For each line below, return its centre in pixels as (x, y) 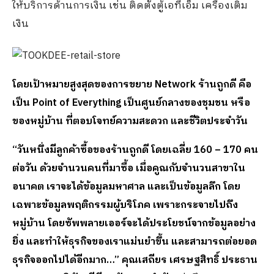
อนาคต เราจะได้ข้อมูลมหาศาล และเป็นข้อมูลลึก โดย (126, 187)
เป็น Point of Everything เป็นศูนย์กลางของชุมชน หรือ (131, 103)
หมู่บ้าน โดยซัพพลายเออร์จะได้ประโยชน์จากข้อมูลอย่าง (134, 224)
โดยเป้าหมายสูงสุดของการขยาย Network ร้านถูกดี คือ (132, 85)
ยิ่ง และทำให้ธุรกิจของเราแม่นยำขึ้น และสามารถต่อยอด (135, 242)
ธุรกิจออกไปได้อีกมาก (59, 261)
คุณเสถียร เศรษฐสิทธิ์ (170, 261)
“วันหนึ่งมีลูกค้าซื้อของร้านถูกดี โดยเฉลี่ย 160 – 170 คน (135, 150)
